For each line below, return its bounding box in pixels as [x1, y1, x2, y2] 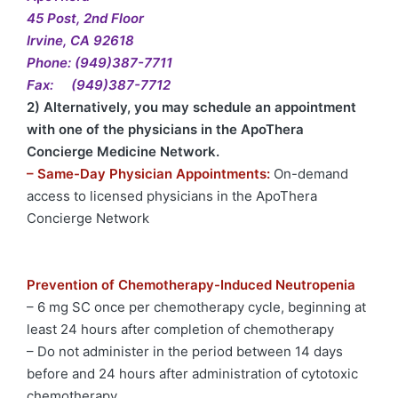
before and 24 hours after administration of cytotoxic [27, 365, 358, 383]
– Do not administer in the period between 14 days [27, 343, 343, 361]
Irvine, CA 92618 [27, 32, 134, 50]
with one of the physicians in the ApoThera [27, 121, 304, 139]
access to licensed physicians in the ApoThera [27, 187, 317, 205]
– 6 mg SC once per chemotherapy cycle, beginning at [27, 298, 366, 316]
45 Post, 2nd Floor [27, 10, 144, 28]
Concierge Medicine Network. [27, 143, 219, 161]
